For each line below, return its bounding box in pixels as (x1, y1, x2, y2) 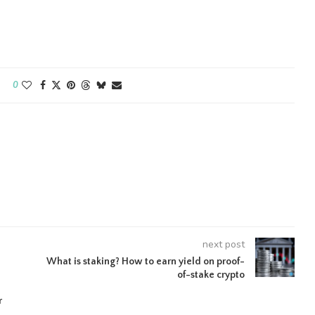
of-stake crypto (176, 269, 245, 281)
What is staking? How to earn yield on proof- (46, 256, 245, 267)
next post (202, 238, 245, 251)
